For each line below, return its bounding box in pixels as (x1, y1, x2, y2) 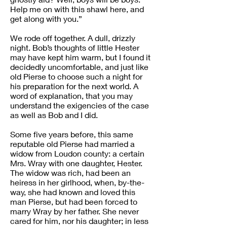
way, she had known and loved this (10, 187, 135, 197)
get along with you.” (10, 14, 82, 23)
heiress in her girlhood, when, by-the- (10, 177, 144, 187)
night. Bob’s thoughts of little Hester (10, 43, 139, 52)
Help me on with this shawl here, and (10, 4, 144, 14)
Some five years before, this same (10, 129, 133, 139)
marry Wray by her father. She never (10, 206, 139, 216)
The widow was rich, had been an (10, 168, 131, 177)
